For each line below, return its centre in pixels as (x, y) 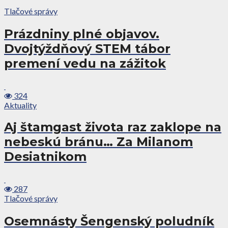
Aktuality (20, 105)
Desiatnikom (45, 157)
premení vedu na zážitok (85, 63)
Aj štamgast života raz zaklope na (113, 127)
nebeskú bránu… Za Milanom (98, 142)
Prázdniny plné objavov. (82, 34)
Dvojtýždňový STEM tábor (87, 48)
